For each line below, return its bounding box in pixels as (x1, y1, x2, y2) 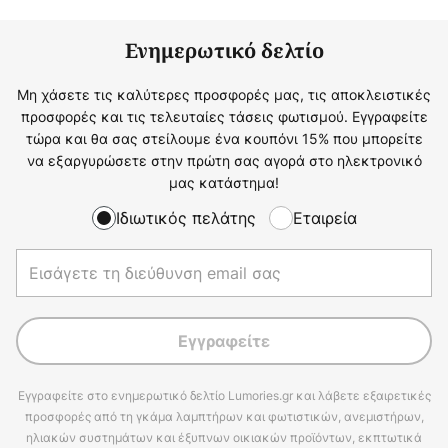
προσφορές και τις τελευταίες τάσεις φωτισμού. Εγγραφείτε (20, 106, 428, 126)
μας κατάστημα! (169, 172, 279, 192)
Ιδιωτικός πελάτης (115, 206, 256, 229)
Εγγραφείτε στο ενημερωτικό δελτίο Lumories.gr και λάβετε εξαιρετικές (17, 387, 431, 404)
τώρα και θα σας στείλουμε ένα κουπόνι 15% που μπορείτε (25, 128, 423, 148)
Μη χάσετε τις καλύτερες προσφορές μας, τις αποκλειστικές (17, 84, 431, 104)
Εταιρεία (292, 206, 357, 229)
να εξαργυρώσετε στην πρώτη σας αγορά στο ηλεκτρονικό (26, 150, 422, 170)
